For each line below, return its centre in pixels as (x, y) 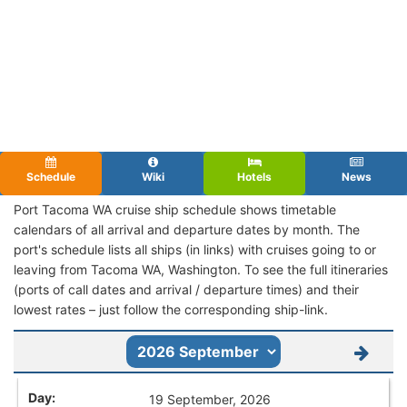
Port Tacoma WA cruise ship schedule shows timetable (175, 209)
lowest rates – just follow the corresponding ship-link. (171, 309)
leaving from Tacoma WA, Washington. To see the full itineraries (201, 269)
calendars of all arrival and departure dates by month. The (187, 229)
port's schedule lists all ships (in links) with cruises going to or (195, 249)
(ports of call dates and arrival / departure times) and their (186, 289)
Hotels (254, 176)
